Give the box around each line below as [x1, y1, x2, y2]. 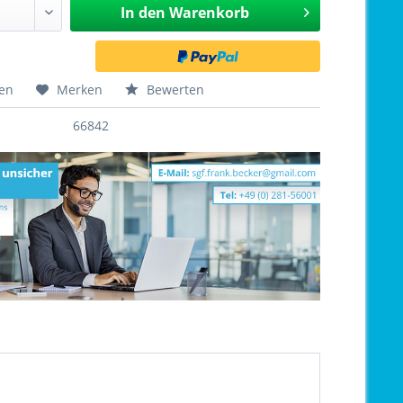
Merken [57, 81, 103, 98]
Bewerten [143, 81, 205, 98]
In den [120, 3, 166, 22]
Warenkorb [168, 3, 249, 22]
